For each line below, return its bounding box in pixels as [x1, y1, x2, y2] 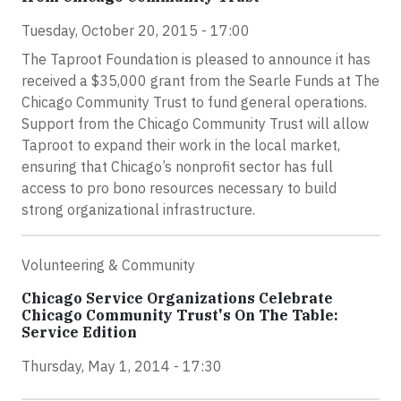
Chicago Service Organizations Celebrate [21, 289, 333, 307]
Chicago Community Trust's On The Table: [21, 306, 338, 324]
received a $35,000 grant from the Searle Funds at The [21, 72, 380, 90]
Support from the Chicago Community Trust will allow [21, 115, 369, 132]
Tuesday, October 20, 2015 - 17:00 [21, 21, 250, 39]
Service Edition [21, 323, 137, 341]
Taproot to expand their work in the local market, [21, 136, 340, 154]
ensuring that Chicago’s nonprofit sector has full [21, 158, 333, 175]
